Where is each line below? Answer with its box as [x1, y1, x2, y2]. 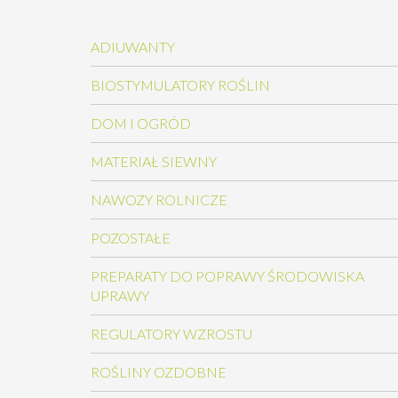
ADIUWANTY [91, 37, 175, 55]
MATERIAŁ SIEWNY [91, 152, 217, 170]
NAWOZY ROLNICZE [91, 190, 227, 208]
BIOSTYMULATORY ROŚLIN [91, 76, 270, 93]
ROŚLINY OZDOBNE [91, 362, 227, 380]
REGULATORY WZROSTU [91, 324, 252, 342]
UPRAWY [91, 286, 149, 304]
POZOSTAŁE [91, 228, 171, 246]
